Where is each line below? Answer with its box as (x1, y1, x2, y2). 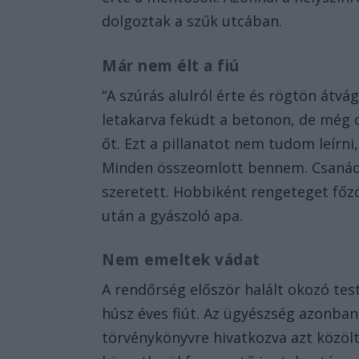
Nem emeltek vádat (102, 249, 260, 271)
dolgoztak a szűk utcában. (102, 10, 283, 30)
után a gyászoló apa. (102, 205, 248, 225)
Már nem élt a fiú (102, 54, 240, 76)
